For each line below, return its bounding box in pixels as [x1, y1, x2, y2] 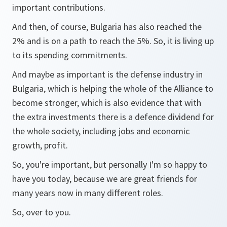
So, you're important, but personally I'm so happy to [12, 159, 207, 170]
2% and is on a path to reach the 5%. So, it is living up [12, 35, 214, 47]
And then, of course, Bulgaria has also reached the [12, 21, 202, 32]
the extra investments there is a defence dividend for [12, 111, 214, 123]
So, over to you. [12, 206, 71, 218]
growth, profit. [12, 139, 68, 151]
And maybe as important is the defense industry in [12, 68, 203, 80]
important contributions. [12, 2, 105, 13]
